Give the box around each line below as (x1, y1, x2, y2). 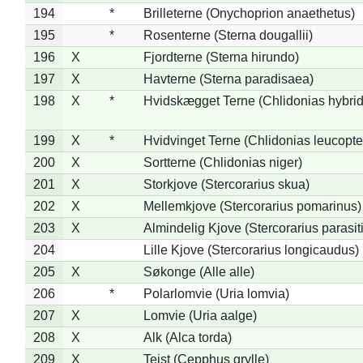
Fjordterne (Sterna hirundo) (143, 49, 299, 64)
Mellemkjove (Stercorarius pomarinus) (143, 199, 361, 213)
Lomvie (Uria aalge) (143, 308, 257, 322)
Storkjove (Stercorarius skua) (143, 177, 310, 191)
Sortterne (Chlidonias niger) (143, 155, 302, 169)
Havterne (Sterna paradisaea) (143, 71, 314, 86)
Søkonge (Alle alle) (143, 264, 254, 279)
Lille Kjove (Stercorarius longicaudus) (143, 242, 359, 257)
